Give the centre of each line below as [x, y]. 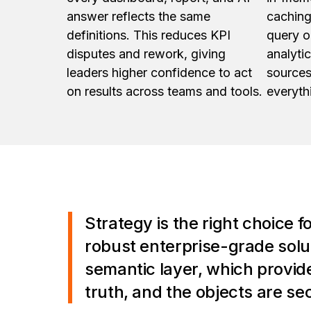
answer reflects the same [138, 16]
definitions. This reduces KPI [149, 35]
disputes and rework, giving [146, 53]
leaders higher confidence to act [159, 72]
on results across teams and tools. [166, 91]
